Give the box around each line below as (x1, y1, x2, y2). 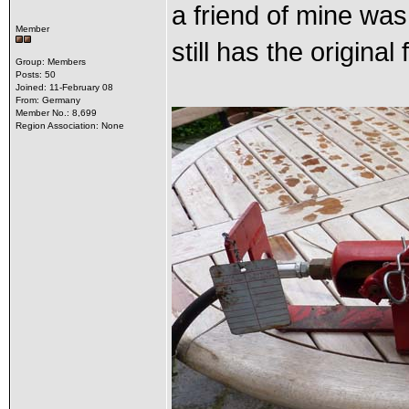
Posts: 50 (15, 69, 56, 79)
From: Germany (15, 95, 80, 105)
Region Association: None (15, 121, 124, 131)
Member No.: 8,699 (15, 108, 97, 118)
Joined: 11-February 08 (15, 82, 113, 92)
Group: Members (15, 57, 86, 67)
